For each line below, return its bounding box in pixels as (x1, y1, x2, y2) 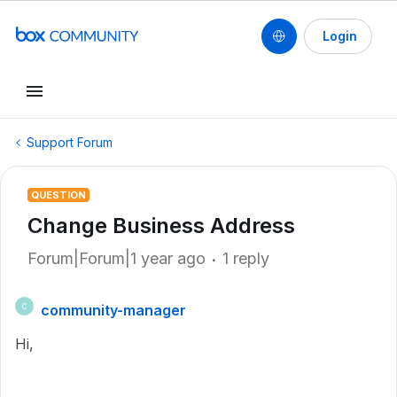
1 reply (222, 249, 269, 268)
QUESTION (31, 189, 86, 201)
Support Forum (27, 135, 113, 150)
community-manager (41, 301, 186, 319)
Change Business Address (27, 213, 295, 238)
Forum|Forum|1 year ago (27, 249, 206, 268)
